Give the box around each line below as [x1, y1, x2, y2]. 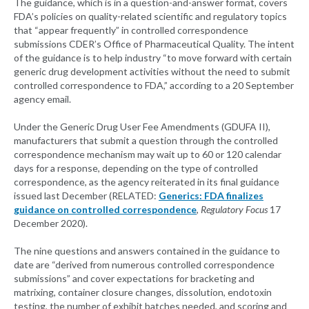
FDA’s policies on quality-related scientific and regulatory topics [14, 10, 287, 23]
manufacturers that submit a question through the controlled [14, 134, 278, 147]
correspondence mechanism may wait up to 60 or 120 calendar [14, 148, 281, 161]
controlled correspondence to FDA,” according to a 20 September [14, 79, 294, 92]
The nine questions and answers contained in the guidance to [14, 245, 280, 257]
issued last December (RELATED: [14, 190, 159, 202]
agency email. [14, 93, 71, 106]
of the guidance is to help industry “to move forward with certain [14, 52, 292, 64]
